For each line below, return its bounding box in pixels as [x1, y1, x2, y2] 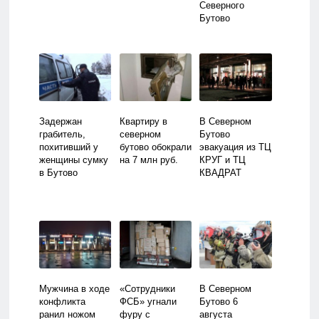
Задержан [38, 115, 82, 127]
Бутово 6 [199, 296, 239, 307]
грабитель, [38, 128, 85, 140]
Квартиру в [119, 115, 167, 127]
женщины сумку [38, 154, 108, 165]
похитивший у [38, 141, 98, 152]
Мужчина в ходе [38, 283, 110, 294]
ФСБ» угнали [119, 296, 177, 307]
